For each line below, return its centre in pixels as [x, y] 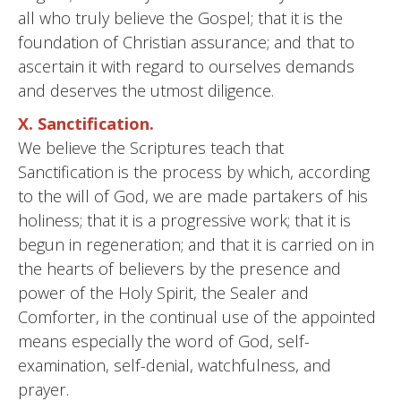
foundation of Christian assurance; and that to [186, 42]
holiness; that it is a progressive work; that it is [184, 220]
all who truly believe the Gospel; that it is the [180, 18]
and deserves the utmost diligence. [146, 90]
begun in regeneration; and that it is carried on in [196, 244]
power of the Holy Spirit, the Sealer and [163, 293]
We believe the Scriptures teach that [151, 148]
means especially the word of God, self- [164, 341]
